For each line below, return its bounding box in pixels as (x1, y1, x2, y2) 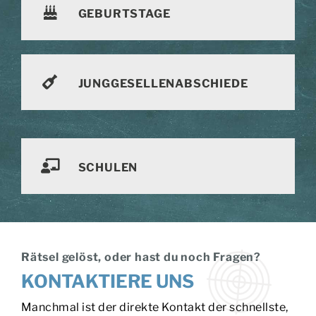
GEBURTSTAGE (78, 7, 171, 21)
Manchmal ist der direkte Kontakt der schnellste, (20, 300, 288, 314)
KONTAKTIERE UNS (20, 269, 194, 292)
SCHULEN (78, 161, 138, 175)
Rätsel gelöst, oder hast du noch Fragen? (20, 250, 261, 264)
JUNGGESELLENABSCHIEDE (78, 77, 248, 91)
